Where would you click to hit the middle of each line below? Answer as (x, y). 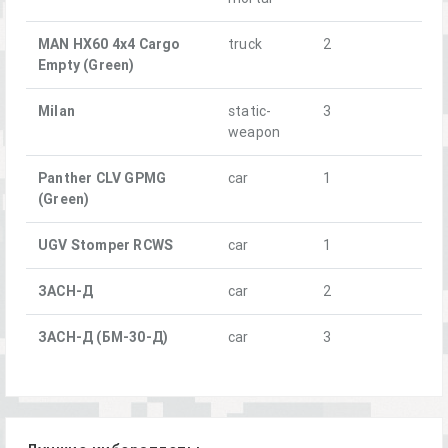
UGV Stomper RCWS (106, 245)
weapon (254, 132)
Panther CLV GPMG (102, 178)
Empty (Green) (86, 65)
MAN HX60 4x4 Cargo (109, 44)
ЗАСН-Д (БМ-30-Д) (103, 337)
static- (250, 111)
